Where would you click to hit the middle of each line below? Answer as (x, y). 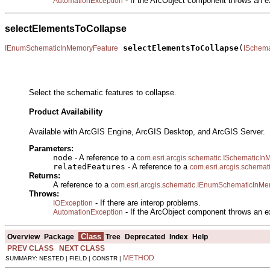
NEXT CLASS (82, 249)
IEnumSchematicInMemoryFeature (61, 49)
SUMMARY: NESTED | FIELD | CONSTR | (64, 259)
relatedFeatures (89, 167)
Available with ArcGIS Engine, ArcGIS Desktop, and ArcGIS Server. (147, 132)
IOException (73, 203)
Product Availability (66, 112)
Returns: (45, 176)
